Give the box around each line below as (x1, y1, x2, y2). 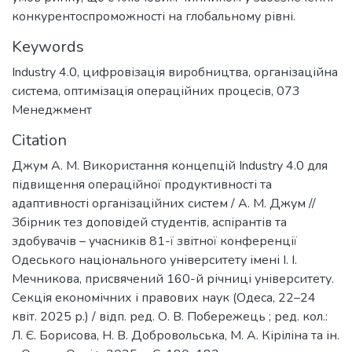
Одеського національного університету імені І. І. (12, 251, 297, 269)
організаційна (254, 64, 338, 82)
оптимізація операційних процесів (64, 82, 271, 101)
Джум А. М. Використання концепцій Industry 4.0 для (12, 157, 328, 175)
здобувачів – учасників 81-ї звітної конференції (12, 233, 297, 251)
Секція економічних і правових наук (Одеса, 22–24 (12, 289, 316, 307)
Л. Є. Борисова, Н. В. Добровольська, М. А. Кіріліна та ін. (12, 327, 339, 345)
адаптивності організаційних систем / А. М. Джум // (12, 195, 316, 213)
